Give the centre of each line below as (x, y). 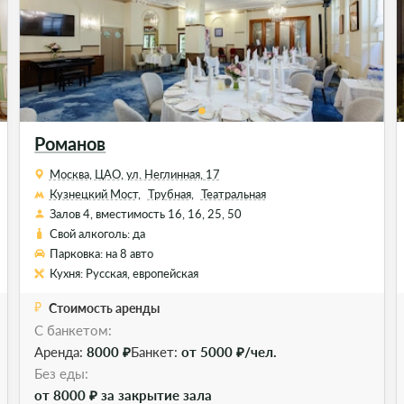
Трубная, (170, 194)
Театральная (233, 194)
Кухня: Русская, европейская (124, 273)
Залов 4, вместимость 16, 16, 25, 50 (145, 214)
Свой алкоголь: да (97, 234)
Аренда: (61, 352)
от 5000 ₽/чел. (230, 352)
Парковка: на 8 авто (101, 253)
